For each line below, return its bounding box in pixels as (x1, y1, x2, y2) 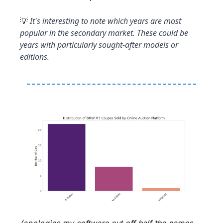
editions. (20, 51, 49, 62)
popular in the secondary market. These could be (20, 27, 188, 38)
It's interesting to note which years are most (28, 15, 181, 26)
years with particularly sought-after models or (20, 39, 178, 50)
